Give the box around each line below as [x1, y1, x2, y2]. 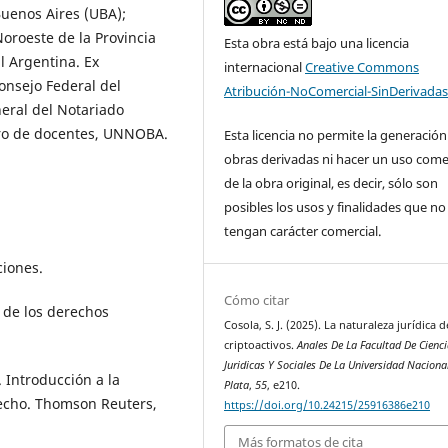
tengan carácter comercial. [224, 222, 382, 241]
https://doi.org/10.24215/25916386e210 [224, 397, 431, 412]
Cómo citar [224, 290, 290, 309]
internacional [224, 58, 306, 77]
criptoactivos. [224, 337, 298, 352]
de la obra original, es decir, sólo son [224, 174, 439, 193]
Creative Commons [305, 58, 420, 77]
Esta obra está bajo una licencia [224, 34, 410, 53]
